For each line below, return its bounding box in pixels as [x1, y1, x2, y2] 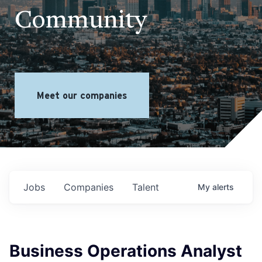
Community [15, 8, 147, 35]
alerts [212, 182, 234, 192]
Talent [132, 181, 159, 193]
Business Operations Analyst [9, 241, 242, 261]
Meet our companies [37, 90, 127, 101]
